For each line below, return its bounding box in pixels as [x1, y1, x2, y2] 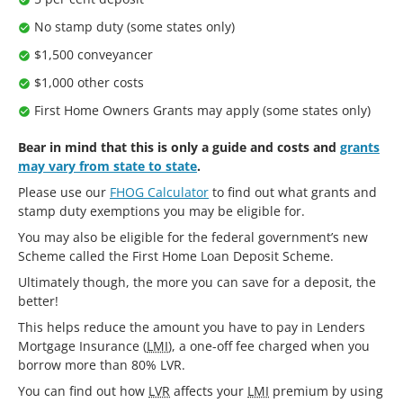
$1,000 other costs [34, 73, 144, 91]
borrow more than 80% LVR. [18, 355, 185, 373]
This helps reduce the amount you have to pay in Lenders [18, 318, 365, 336]
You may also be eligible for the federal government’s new [18, 228, 368, 246]
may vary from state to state [18, 157, 197, 175]
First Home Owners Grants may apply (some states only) [34, 101, 371, 119]
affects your [170, 381, 247, 399]
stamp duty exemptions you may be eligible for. [18, 201, 305, 219]
